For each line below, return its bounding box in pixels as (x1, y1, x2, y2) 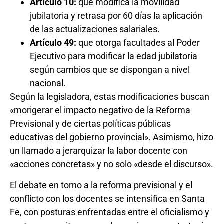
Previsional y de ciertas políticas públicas (10, 118, 171, 129)
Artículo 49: (30, 37, 76, 48)
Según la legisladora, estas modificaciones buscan (10, 91, 209, 102)
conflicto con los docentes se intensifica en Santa (10, 193, 205, 204)
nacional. (30, 78, 66, 89)
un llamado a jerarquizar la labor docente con (10, 145, 187, 156)
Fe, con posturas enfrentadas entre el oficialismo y (10, 206, 209, 217)
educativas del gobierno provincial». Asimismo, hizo (10, 132, 213, 143)
